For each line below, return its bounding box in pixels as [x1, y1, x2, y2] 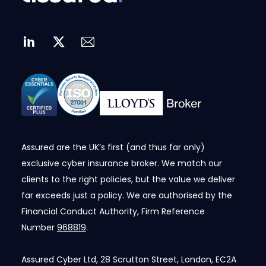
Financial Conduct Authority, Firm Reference [21, 205, 205, 218]
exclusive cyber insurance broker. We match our [21, 157, 222, 170]
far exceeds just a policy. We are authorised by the [21, 189, 232, 202]
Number [21, 221, 57, 234]
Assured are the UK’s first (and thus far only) [21, 141, 205, 154]
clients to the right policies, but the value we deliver [21, 173, 235, 186]
